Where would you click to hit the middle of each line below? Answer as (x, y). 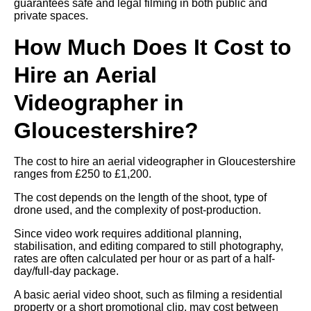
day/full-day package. (66, 271)
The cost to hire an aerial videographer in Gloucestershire (155, 161)
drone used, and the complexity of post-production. (137, 210)
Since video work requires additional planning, (128, 233)
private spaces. (51, 15)
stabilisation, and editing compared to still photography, (149, 246)
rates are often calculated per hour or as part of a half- (144, 258)
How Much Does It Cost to (153, 47)
